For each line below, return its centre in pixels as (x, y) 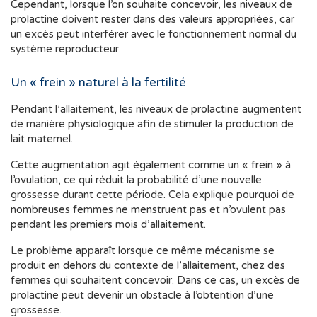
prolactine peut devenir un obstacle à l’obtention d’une (142, 295)
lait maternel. (42, 139)
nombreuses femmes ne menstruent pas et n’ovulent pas (148, 210)
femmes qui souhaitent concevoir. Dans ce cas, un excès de (155, 281)
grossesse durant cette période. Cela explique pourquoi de (152, 195)
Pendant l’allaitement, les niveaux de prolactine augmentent (156, 109)
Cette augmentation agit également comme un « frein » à (151, 165)
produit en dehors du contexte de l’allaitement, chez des (148, 266)
